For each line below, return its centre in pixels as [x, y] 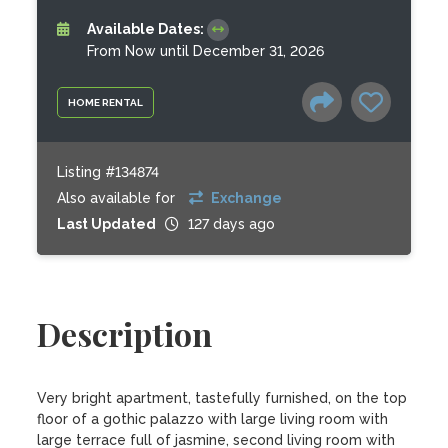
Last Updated [107, 224]
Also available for [118, 198]
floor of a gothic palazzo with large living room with [213, 419]
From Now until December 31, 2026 [206, 51]
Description [125, 333]
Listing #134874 [108, 172]
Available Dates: [147, 29]
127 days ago [232, 224]
